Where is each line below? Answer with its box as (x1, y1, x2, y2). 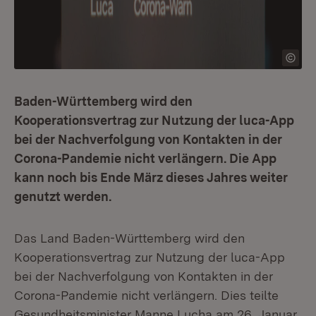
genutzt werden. (14, 189, 111, 204)
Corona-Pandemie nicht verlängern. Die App (14, 151, 276, 166)
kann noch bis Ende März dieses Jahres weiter (14, 170, 288, 185)
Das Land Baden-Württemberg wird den (14, 231, 245, 245)
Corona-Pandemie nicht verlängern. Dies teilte (14, 288, 279, 303)
